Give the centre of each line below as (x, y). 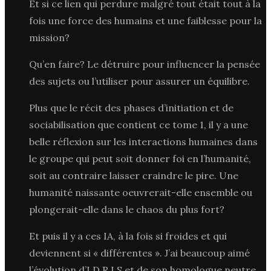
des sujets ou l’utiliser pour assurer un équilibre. (139, 81)
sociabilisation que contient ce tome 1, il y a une (139, 124)
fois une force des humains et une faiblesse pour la (145, 20)
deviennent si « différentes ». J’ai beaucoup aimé (139, 253)
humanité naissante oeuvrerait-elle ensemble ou (141, 192)
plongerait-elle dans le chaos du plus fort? (127, 209)
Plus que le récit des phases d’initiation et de (131, 107)
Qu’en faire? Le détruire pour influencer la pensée (145, 64)
